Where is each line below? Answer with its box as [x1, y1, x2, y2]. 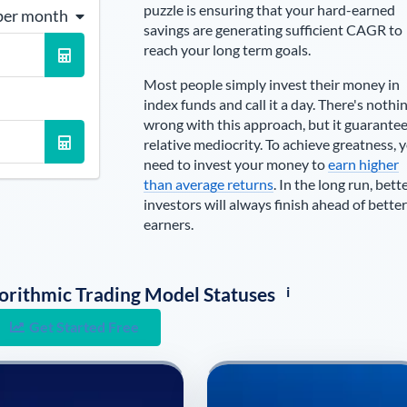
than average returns [143, 175, 273, 193]
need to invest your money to [143, 155, 328, 173]
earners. [143, 215, 194, 233]
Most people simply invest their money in [143, 75, 400, 93]
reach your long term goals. [143, 41, 311, 58]
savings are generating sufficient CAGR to [143, 21, 402, 38]
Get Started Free [29, 318, 140, 336]
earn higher [327, 155, 399, 173]
